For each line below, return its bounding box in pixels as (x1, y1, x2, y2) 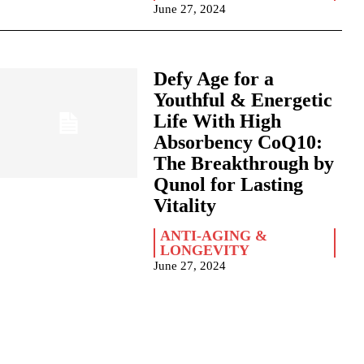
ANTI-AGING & (159, 227, 267, 244)
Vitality (153, 195, 216, 216)
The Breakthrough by (153, 153, 334, 174)
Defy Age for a (153, 68, 274, 89)
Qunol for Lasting (153, 174, 303, 195)
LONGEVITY (159, 242, 249, 258)
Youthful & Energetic (153, 89, 332, 110)
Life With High (153, 110, 281, 132)
